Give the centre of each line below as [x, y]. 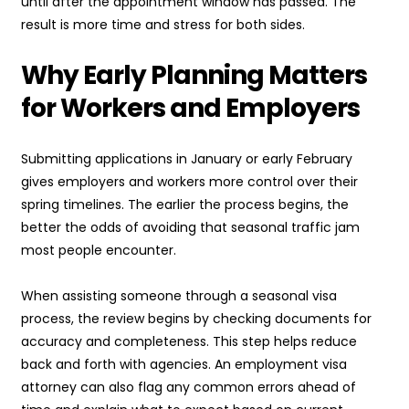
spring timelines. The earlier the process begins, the [185, 205]
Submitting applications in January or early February [187, 159]
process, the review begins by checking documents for [196, 319]
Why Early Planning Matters [194, 76]
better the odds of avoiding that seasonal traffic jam [190, 228]
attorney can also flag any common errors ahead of [189, 388]
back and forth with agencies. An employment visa [184, 365]
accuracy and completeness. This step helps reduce [189, 342]
